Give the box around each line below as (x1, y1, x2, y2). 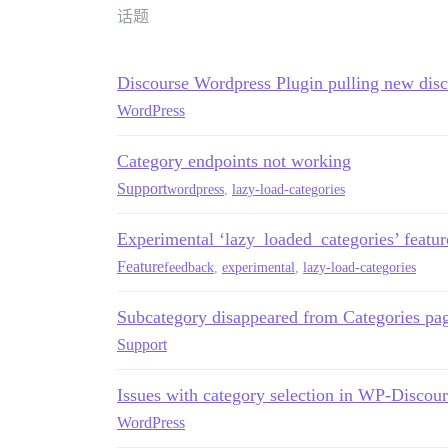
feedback (164, 259, 214, 275)
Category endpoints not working (117, 151, 351, 172)
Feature (117, 258, 164, 276)
